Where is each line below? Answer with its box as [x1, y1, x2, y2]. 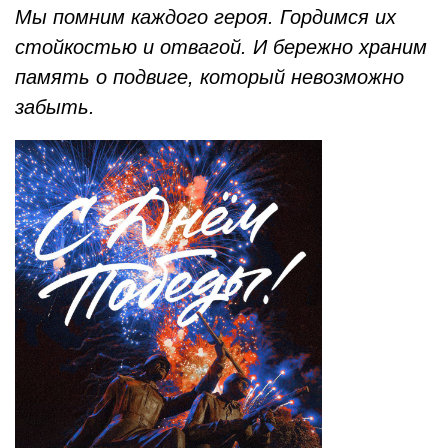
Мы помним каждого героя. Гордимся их [15, 5, 396, 28]
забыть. [15, 95, 95, 118]
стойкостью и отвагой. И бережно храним [15, 35, 427, 58]
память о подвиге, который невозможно [15, 65, 404, 88]
